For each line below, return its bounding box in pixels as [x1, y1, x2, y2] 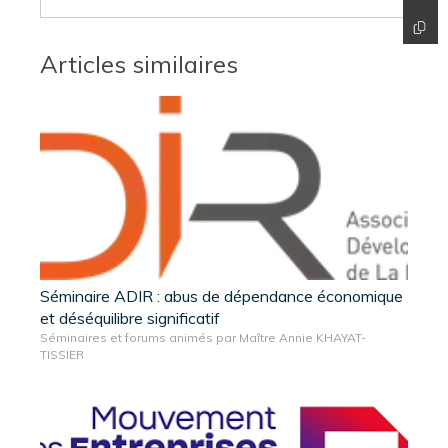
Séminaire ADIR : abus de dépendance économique [40, 285, 403, 306]
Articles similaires [40, 48, 238, 79]
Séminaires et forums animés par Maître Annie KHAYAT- [40, 329, 366, 345]
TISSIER [40, 346, 84, 362]
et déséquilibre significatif [40, 307, 220, 328]
